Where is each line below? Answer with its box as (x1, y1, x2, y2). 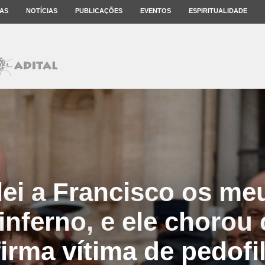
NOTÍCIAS (26, 7, 57, 14)
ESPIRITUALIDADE (189, 7, 247, 14)
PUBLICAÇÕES (75, 7, 122, 14)
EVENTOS (140, 7, 171, 14)
